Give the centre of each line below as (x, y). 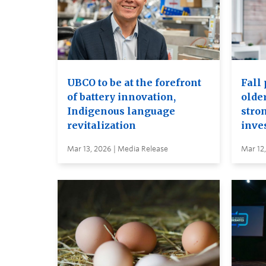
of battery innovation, (121, 97)
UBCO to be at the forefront (134, 83)
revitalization (102, 126)
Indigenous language (121, 111)
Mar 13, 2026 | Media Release (118, 149)
